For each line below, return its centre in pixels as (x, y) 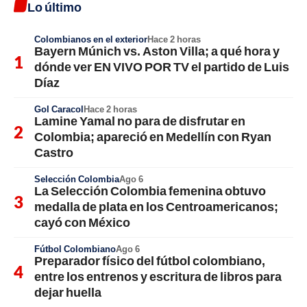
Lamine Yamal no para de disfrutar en (140, 121)
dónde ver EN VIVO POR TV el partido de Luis (162, 66)
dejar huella (68, 292)
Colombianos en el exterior (91, 39)
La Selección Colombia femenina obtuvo (150, 191)
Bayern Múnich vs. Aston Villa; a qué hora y (157, 51)
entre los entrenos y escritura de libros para (158, 276)
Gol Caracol (59, 109)
